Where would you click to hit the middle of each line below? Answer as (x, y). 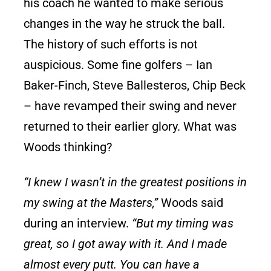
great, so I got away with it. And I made (126, 243)
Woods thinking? (68, 147)
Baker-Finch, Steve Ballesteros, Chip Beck (135, 85)
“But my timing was (183, 223)
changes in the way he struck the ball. (125, 23)
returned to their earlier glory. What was (130, 126)
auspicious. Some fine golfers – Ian (118, 64)
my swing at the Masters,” (91, 202)
